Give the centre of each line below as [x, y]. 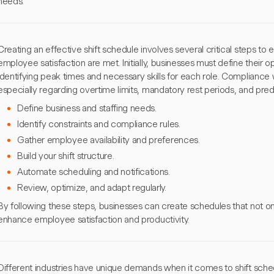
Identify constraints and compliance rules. [99, 124]
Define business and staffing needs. [87, 109]
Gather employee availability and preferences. [109, 140]
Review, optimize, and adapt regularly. [92, 188]
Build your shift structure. [66, 156]
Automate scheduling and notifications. [94, 172]
